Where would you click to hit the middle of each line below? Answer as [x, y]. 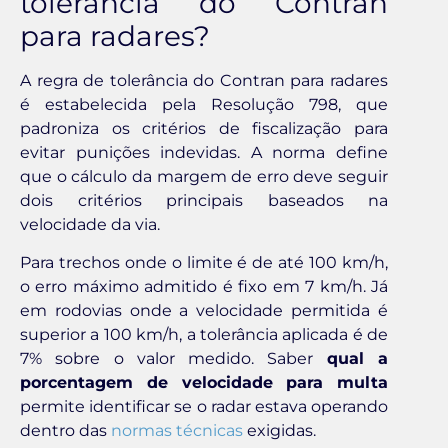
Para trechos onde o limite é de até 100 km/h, [204, 263]
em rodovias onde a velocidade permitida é [204, 311]
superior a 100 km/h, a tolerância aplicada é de [204, 335]
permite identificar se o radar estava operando [204, 407]
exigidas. [279, 431]
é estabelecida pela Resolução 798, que [204, 105]
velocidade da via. [90, 225]
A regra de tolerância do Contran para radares [204, 81]
